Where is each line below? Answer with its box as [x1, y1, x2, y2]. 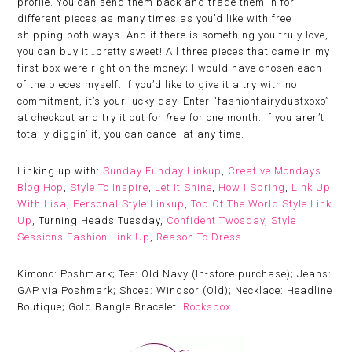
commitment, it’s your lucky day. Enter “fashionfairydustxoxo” [17, 95, 330, 107]
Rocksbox [180, 301, 232, 313]
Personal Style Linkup [73, 198, 185, 210]
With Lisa [17, 198, 68, 210]
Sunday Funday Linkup [103, 165, 222, 177]
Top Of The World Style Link [191, 198, 332, 210]
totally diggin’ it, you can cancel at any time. [17, 128, 245, 140]
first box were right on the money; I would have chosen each [17, 62, 323, 74]
